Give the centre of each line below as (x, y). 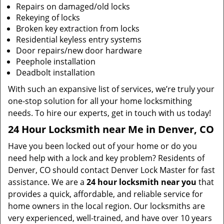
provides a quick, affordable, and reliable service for (105, 194)
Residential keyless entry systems (79, 39)
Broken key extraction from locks (78, 28)
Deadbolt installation (55, 72)
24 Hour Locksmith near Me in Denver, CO (111, 129)
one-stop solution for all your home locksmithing (100, 101)
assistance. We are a (47, 182)
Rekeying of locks (48, 17)
